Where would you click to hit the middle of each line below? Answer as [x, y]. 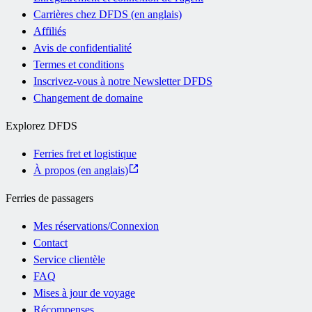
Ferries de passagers [49, 198]
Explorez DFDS [41, 125]
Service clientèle [69, 259]
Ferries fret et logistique [85, 153]
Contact [50, 242]
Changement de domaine [88, 97]
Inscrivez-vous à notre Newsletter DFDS [123, 81]
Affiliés [50, 31]
